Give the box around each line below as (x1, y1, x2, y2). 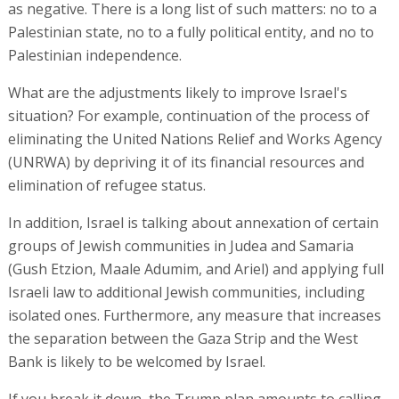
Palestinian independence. (7, 45, 182, 65)
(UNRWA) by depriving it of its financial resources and (7, 151, 364, 172)
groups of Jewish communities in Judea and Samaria (7, 235, 354, 256)
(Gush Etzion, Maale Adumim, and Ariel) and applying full (7, 258, 384, 279)
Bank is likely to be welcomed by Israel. (7, 351, 265, 371)
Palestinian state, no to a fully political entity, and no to (7, 21, 374, 42)
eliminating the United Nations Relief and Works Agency (7, 128, 382, 149)
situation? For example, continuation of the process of (7, 105, 370, 126)
